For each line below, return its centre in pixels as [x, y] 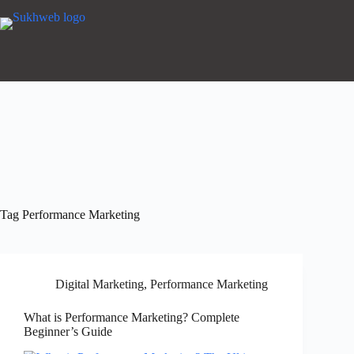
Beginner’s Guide [68, 331]
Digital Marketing [100, 284]
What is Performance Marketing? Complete [132, 317]
